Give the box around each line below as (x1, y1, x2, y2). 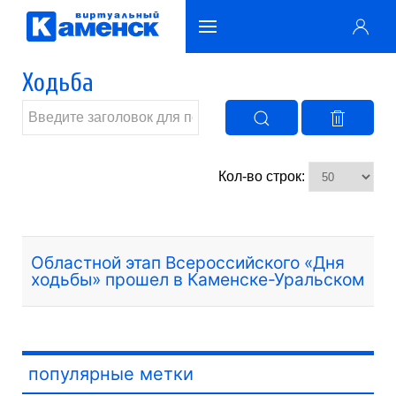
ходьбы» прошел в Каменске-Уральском (31, 268, 364, 290)
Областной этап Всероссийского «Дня (31, 251, 345, 273)
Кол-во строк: (217, 169, 308, 184)
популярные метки (28, 362, 194, 385)
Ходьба (22, 68, 94, 97)
